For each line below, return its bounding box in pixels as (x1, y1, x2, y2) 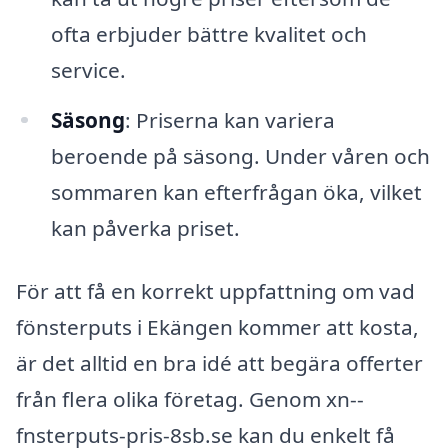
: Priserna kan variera (124, 105, 335, 134)
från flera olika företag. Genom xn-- (16, 385, 364, 414)
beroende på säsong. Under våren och (50, 141, 430, 170)
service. (50, 55, 126, 84)
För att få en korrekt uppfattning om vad (16, 277, 415, 306)
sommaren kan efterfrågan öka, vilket (50, 177, 422, 206)
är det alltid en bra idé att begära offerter (16, 349, 423, 378)
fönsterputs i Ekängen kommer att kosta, (16, 313, 419, 342)
